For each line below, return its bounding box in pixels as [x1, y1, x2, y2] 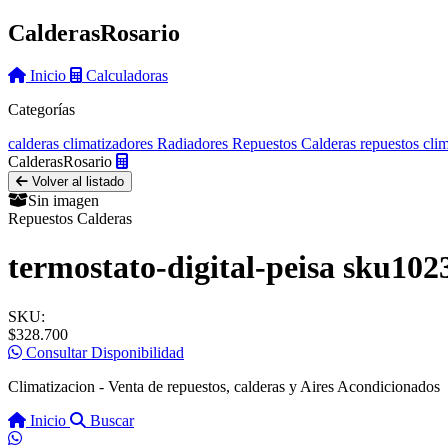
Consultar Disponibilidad [22, 343, 184, 361]
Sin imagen [28, 191, 99, 209]
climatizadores [63, 134, 153, 152]
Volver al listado [28, 173, 124, 189]
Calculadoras [86, 66, 168, 84]
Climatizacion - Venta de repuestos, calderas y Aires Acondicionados [8, 377, 440, 395]
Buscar [90, 411, 134, 429]
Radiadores [157, 134, 228, 152]
